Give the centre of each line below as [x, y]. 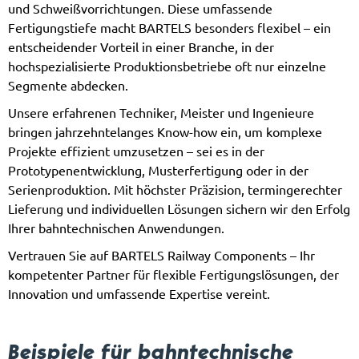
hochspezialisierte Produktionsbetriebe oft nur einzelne [167, 66]
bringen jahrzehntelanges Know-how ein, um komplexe [165, 132]
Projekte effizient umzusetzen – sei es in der [136, 151]
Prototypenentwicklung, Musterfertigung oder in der [158, 170]
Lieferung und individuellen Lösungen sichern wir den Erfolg [179, 209]
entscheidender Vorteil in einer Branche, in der [141, 47]
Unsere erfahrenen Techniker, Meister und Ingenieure [161, 113]
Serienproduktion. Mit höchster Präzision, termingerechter [175, 190]
